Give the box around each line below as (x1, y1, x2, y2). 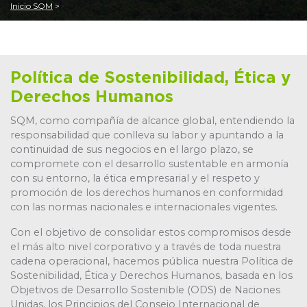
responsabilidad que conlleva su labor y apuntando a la (10, 129, 284, 141)
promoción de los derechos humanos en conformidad (10, 186, 283, 199)
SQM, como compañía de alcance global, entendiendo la (10, 114, 295, 127)
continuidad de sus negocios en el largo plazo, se (10, 143, 254, 156)
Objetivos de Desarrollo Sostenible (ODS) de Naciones (10, 284, 280, 296)
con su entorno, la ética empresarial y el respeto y (10, 172, 260, 184)
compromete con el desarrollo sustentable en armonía (10, 158, 288, 170)
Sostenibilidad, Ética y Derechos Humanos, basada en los (10, 269, 293, 282)
